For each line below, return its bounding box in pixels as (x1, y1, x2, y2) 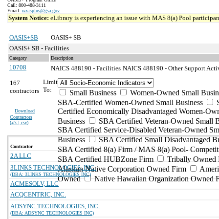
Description (51, 55, 73, 61)
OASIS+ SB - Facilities (9, 44, 69, 52)
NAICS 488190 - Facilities (51, 65, 121, 72)
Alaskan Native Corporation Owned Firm (58, 165, 186, 173)
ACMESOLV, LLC (10, 180, 59, 187)
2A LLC (10, 152, 31, 159)
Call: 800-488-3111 (7, 2, 46, 8)
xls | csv (11, 120, 27, 125)
